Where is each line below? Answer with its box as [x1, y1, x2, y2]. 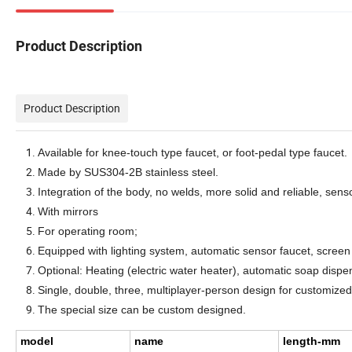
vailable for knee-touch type [45, 145, 185, 159]
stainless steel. [142, 165, 218, 178]
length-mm [283, 334, 340, 347]
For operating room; [38, 224, 137, 237]
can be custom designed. [118, 302, 246, 316]
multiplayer [144, 283, 201, 296]
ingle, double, [45, 283, 112, 296]
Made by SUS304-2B [38, 165, 142, 178]
